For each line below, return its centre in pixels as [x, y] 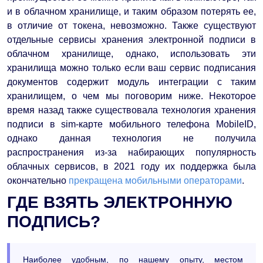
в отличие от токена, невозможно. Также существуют [131, 25]
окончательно [38, 180]
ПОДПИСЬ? [54, 221]
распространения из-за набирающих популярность [131, 152]
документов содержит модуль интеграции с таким [131, 82]
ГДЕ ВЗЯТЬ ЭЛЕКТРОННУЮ [120, 202]
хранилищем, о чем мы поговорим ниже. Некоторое [131, 96]
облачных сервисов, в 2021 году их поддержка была [131, 166]
